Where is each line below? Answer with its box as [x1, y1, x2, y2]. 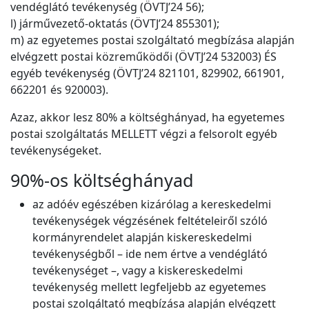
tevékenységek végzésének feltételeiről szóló [32, 213, 268, 229]
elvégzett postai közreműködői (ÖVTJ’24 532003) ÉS [10, 49, 277, 65]
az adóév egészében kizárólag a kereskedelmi [32, 197, 271, 212]
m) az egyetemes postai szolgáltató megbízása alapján [10, 32, 295, 48]
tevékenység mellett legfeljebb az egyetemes [32, 279, 266, 295]
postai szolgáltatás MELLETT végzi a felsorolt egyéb [10, 126, 277, 142]
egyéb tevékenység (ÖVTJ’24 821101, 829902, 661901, [10, 66, 284, 81]
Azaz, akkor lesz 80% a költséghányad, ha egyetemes [10, 110, 285, 126]
